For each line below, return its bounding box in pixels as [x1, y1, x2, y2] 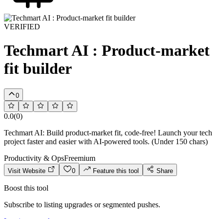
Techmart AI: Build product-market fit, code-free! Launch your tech [4, 128, 212, 137]
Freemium [64, 153, 95, 162]
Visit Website [8, 167, 47, 175]
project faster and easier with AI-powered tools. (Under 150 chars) [4, 137, 208, 146]
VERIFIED [4, 22, 40, 31]
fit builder [4, 60, 72, 78]
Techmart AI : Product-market [4, 42, 210, 60]
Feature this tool [91, 167, 139, 175]
